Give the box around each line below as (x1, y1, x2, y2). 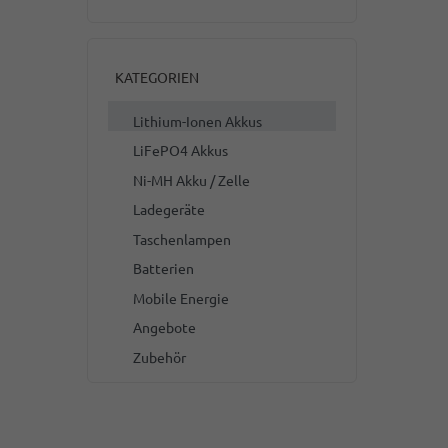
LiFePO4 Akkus (132, 141, 228, 159)
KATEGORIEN (115, 68, 199, 86)
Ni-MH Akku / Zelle (132, 170, 250, 189)
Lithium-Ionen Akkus (132, 111, 262, 130)
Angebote (132, 318, 196, 336)
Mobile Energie (132, 288, 229, 307)
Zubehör (132, 347, 186, 366)
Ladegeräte (132, 200, 205, 218)
